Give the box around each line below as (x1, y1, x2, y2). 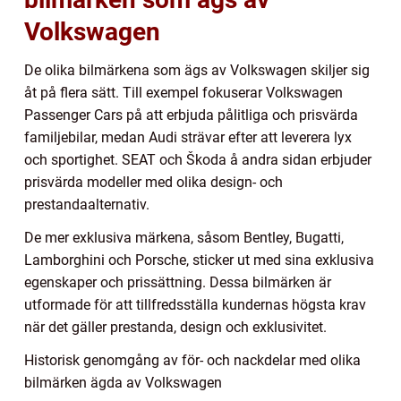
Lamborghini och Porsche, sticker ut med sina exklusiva (24, 252, 374, 269)
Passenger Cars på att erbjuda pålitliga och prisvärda (24, 107, 358, 124)
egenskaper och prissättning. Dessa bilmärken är (24, 274, 331, 292)
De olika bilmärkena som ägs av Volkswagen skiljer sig (24, 62, 370, 80)
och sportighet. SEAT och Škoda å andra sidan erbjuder (24, 151, 371, 169)
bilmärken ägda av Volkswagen (24, 374, 222, 392)
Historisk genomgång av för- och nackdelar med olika (24, 352, 361, 370)
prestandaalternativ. (24, 196, 149, 214)
